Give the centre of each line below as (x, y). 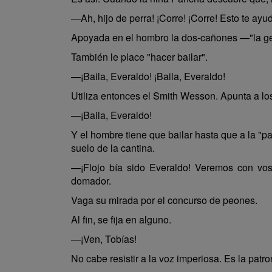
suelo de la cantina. (113, 148)
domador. (91, 181)
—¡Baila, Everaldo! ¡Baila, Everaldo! (148, 76)
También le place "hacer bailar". (139, 57)
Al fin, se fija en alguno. (121, 219)
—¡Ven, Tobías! (104, 239)
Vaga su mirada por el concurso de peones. (164, 200)
